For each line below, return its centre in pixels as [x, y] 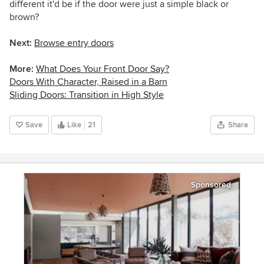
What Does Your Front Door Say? [103, 69]
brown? [24, 17]
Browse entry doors [74, 43]
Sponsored [211, 185]
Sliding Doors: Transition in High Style [87, 95]
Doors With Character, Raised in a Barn [88, 82]
